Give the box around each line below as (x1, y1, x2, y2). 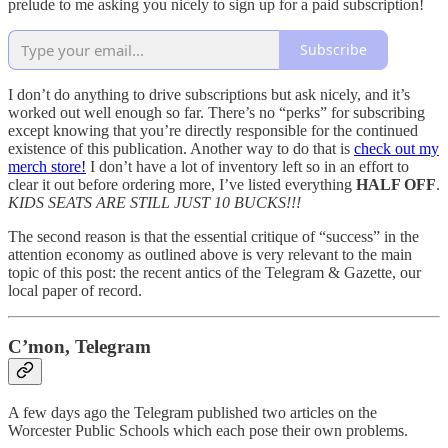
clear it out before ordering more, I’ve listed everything (8, 175, 356, 193)
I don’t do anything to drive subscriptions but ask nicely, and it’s (8, 85, 410, 103)
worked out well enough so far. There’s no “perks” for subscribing (8, 103, 425, 121)
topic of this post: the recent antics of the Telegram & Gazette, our (8, 263, 421, 281)
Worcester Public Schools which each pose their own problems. (8, 421, 408, 439)
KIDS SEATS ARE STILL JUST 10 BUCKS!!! (8, 193, 301, 211)
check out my (354, 139, 439, 157)
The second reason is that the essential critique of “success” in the (8, 227, 419, 245)
